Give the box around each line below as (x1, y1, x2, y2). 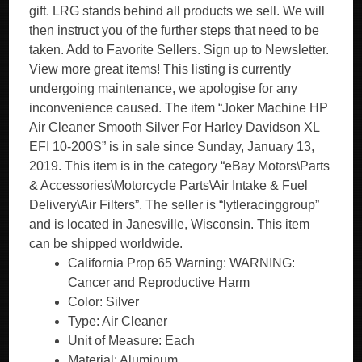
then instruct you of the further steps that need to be (29, 23, 320, 37)
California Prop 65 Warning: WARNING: (68, 256, 296, 270)
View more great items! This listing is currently (29, 62, 292, 76)
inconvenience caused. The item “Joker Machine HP (29, 101, 329, 115)
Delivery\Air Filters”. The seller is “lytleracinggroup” (29, 198, 320, 212)
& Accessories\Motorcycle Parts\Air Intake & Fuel (29, 179, 309, 192)
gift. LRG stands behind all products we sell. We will (29, 4, 326, 18)
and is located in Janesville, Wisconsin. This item (29, 217, 310, 231)
